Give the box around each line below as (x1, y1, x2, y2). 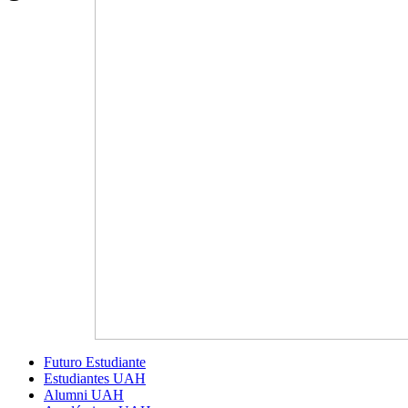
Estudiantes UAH (44, 371, 146, 386)
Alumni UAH (44, 387, 124, 403)
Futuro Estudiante (44, 354, 146, 370)
